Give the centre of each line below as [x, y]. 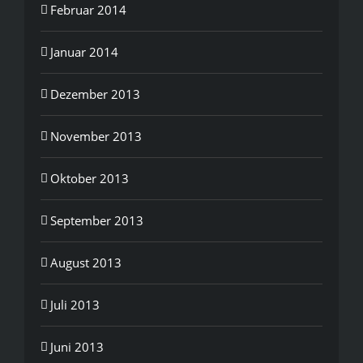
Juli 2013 [75, 304]
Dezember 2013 [95, 94]
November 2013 [96, 136]
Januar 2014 [84, 51]
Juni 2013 [77, 346]
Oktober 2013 [90, 178]
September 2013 [97, 220]
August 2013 [86, 262]
